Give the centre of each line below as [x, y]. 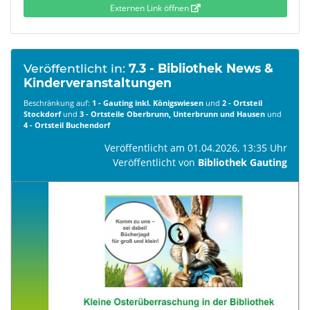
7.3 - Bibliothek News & [201, 68]
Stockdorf [42, 113]
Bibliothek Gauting [242, 162]
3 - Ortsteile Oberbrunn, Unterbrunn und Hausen [172, 113]
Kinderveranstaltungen [97, 83]
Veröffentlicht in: [76, 68]
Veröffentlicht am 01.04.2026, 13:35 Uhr [195, 147]
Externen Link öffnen [150, 8]
